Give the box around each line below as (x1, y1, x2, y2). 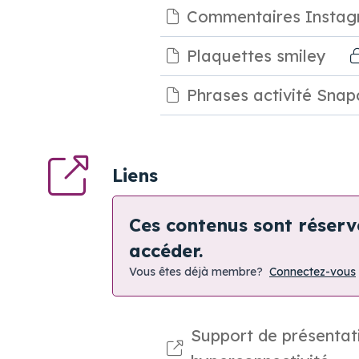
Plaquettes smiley (187, 46, 326, 67)
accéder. (129, 240, 203, 263)
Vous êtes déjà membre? (129, 264, 263, 280)
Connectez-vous (269, 264, 356, 280)
